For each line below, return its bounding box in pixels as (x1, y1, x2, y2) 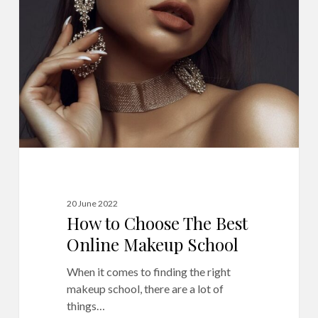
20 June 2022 (66, 198, 118, 209)
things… (66, 299, 105, 313)
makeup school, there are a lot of (66, 282, 224, 296)
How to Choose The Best (66, 212, 248, 235)
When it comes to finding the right (66, 265, 231, 279)
